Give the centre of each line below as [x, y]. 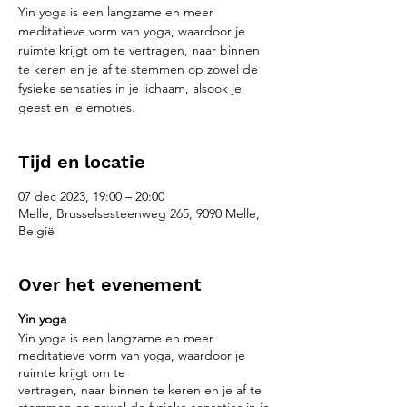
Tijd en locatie [82, 162]
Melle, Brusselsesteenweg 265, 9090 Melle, [139, 213]
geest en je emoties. [77, 107]
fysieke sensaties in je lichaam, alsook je [130, 88]
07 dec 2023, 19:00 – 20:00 [91, 196]
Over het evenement [110, 284]
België [36, 231]
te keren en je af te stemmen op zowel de [138, 69]
